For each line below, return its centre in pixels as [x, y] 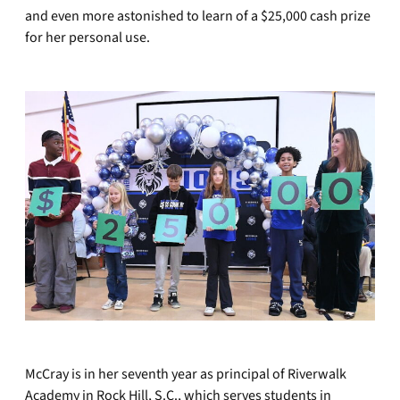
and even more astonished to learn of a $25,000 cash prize [198, 16]
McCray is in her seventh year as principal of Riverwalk [186, 374]
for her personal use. [87, 37]
